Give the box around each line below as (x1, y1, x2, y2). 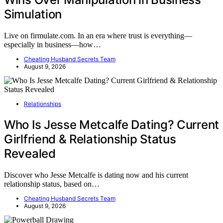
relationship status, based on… (4, 179, 100, 188)
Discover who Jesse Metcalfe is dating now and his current (4, 170, 188, 179)
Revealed (4, 146, 56, 161)
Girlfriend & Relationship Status (4, 131, 176, 146)
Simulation (4, 7, 62, 21)
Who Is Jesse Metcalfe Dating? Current (4, 117, 219, 132)
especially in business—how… (4, 40, 101, 49)
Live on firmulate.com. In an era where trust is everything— (4, 31, 192, 40)
